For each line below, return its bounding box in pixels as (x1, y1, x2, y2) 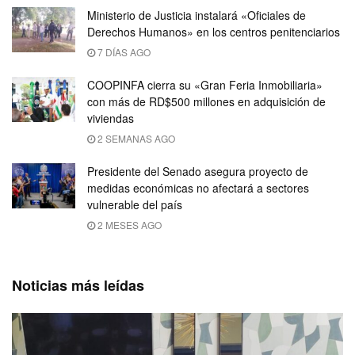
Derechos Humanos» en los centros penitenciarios (87, 23, 340, 40)
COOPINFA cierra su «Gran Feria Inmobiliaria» (87, 76, 323, 93)
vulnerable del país (87, 196, 182, 212)
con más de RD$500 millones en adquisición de (87, 93, 326, 109)
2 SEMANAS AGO (95, 131, 175, 145)
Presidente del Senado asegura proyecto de (87, 162, 308, 179)
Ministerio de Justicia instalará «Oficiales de (87, 6, 306, 23)
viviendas (87, 109, 134, 126)
